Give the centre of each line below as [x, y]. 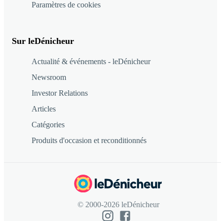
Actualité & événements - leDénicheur [91, 61]
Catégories [48, 124]
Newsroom [49, 77]
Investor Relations [60, 93]
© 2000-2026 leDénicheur [118, 205]
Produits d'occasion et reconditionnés [89, 140]
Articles [44, 109]
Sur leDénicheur [43, 41]
